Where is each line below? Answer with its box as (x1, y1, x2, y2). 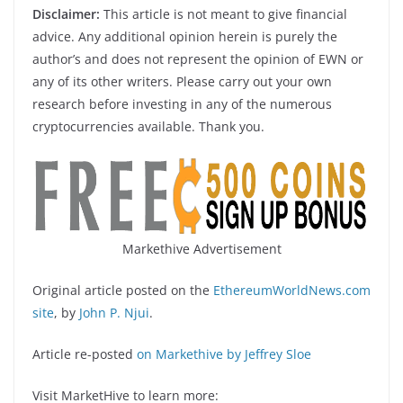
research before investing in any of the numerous (32, 94, 332, 112)
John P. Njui (79, 303, 149, 321)
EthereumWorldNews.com (213, 281, 371, 299)
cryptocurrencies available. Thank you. (32, 117, 264, 135)
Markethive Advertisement (121, 239, 282, 257)
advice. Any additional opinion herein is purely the (32, 27, 337, 45)
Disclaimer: (32, 4, 103, 22)
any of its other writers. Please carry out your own (32, 72, 332, 90)
